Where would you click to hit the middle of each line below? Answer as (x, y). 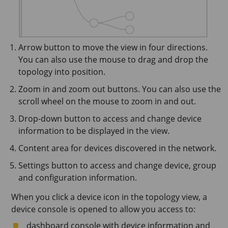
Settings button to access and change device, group (117, 166)
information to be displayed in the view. (94, 131)
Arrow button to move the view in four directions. (113, 48)
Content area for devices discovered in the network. (117, 148)
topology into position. (62, 72)
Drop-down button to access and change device (110, 119)
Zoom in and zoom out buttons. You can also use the (120, 89)
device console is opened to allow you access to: (103, 209)
